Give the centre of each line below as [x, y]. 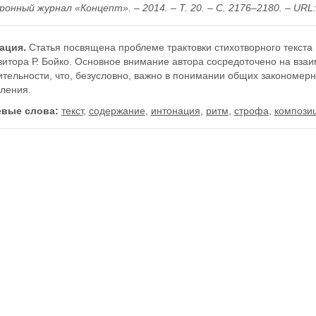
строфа [251, 111]
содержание [117, 111]
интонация [175, 111]
